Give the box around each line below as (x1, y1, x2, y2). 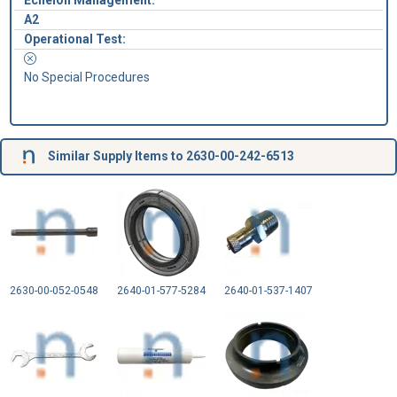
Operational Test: (23, 32, 126, 47)
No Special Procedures (23, 70, 150, 85)
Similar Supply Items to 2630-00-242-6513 (44, 148, 294, 163)
